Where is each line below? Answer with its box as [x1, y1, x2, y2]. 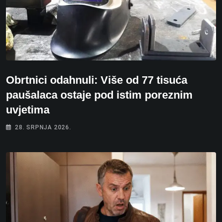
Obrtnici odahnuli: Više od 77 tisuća [6, 74, 187, 87]
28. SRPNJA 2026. [15, 124, 71, 131]
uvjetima [6, 104, 50, 116]
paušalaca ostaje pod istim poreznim [6, 89, 193, 102]
